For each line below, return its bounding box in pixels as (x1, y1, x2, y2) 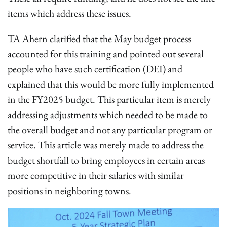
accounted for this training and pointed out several (8, 47, 204, 60)
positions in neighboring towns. (8, 184, 131, 197)
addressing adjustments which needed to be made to (8, 108, 208, 121)
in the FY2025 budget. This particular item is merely (8, 93, 211, 106)
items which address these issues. (8, 7, 131, 20)
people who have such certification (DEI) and (8, 62, 182, 75)
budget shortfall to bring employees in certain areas (8, 154, 205, 167)
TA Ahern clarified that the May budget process (8, 32, 191, 45)
